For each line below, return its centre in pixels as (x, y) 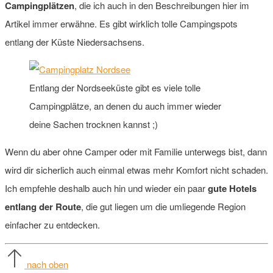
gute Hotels (231, 188)
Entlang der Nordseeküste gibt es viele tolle (115, 87)
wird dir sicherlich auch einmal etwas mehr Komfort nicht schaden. (136, 169)
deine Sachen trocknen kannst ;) (94, 124)
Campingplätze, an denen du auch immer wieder (125, 105)
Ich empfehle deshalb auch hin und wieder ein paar (105, 188)
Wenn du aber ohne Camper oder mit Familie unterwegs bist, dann (136, 151)
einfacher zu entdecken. (52, 224)
